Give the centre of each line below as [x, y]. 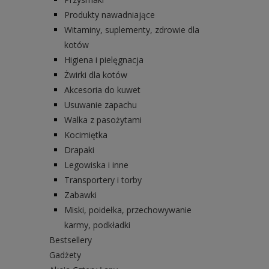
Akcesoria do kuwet [102, 90]
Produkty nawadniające [110, 15]
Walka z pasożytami [103, 120]
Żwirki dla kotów [96, 75]
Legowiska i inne [96, 165]
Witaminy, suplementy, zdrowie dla [132, 30]
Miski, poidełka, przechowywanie [128, 210]
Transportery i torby [103, 180]
